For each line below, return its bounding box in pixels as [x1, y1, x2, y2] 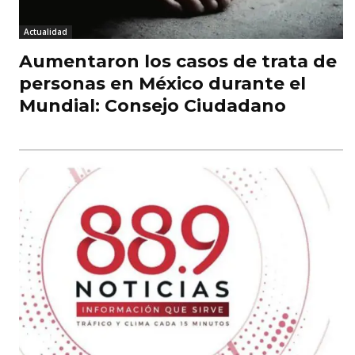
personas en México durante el [19, 73, 306, 95]
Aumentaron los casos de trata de [19, 51, 337, 73]
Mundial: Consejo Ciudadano [19, 95, 286, 117]
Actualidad [24, 26, 67, 38]
